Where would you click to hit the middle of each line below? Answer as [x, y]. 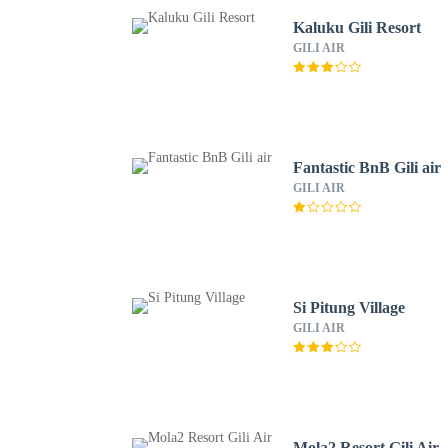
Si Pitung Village [349, 307]
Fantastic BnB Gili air [367, 167]
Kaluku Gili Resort [357, 27]
